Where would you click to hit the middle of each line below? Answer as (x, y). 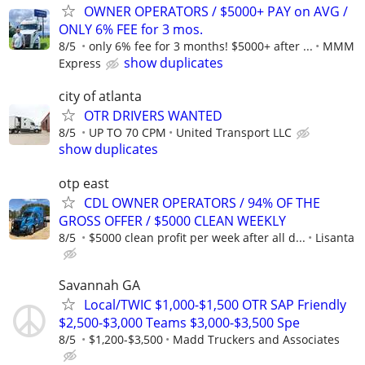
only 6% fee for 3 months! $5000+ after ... (201, 46)
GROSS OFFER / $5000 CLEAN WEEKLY (172, 220)
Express (80, 64)
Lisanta (335, 237)
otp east (84, 183)
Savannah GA (99, 285)
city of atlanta (100, 97)
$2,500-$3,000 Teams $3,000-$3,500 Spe (179, 322)
